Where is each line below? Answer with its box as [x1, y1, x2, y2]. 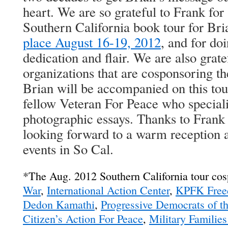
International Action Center [47, 183, 169, 197]
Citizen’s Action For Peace [23, 211, 143, 226]
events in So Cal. [23, 140, 113, 158]
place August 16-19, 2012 [23, 33, 161, 51]
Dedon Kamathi [23, 197, 95, 212]
